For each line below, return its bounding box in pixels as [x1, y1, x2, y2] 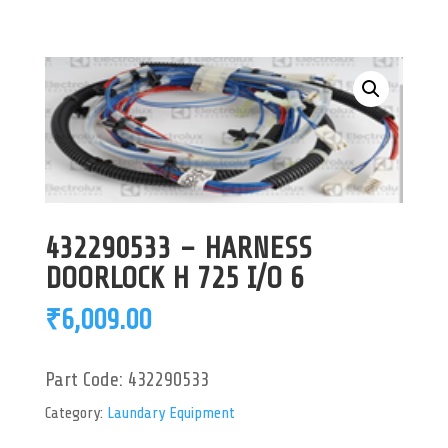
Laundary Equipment [106, 404, 235, 423]
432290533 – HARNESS [44, 231, 312, 266]
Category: [44, 404, 107, 423]
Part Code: [44, 368, 128, 392]
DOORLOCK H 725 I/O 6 [44, 261, 304, 296]
